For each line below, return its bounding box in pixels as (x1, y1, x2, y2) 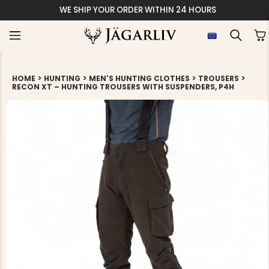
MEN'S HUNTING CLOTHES (89, 73, 190, 83)
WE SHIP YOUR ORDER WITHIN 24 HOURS (59, 4, 216, 16)
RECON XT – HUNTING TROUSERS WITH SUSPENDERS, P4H (12, 82, 234, 92)
